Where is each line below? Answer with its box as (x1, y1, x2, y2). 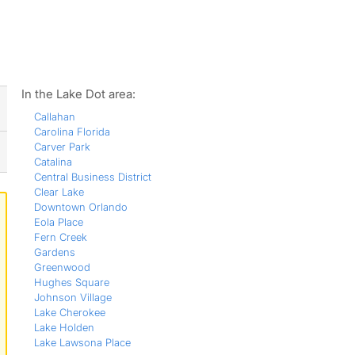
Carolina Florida (33, 125, 110, 138)
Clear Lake (33, 185, 84, 198)
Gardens (33, 246, 75, 258)
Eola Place (33, 216, 83, 228)
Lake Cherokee (33, 306, 105, 319)
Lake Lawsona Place (33, 336, 131, 349)
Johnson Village (33, 291, 112, 303)
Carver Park (33, 140, 90, 153)
